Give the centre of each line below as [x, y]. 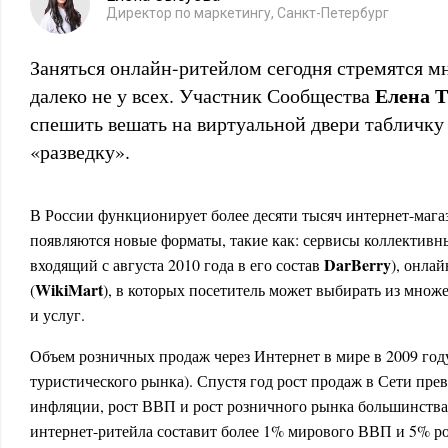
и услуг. [57, 314]
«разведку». [80, 151]
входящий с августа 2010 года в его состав [177, 264]
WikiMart [69, 289]
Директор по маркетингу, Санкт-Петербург [247, 13]
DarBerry [357, 264]
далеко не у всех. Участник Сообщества [202, 95]
